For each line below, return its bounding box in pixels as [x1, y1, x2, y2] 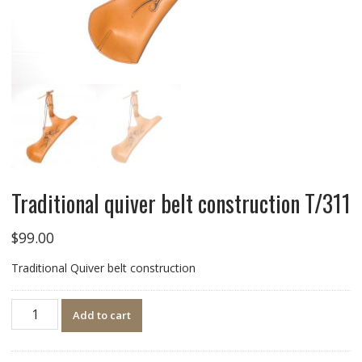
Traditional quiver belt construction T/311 [11, 186, 351, 220]
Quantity [10, 298, 55, 314]
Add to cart [73, 307, 132, 322]
